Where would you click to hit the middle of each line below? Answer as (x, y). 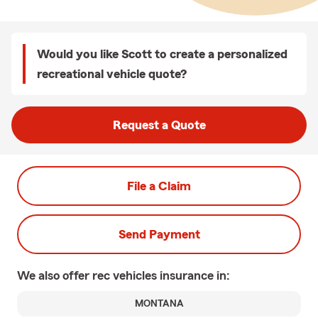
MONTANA (159, 304)
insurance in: (195, 275)
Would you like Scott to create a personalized (162, 54)
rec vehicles (126, 275)
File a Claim (159, 186)
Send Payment (159, 234)
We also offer (55, 275)
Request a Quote (159, 125)
